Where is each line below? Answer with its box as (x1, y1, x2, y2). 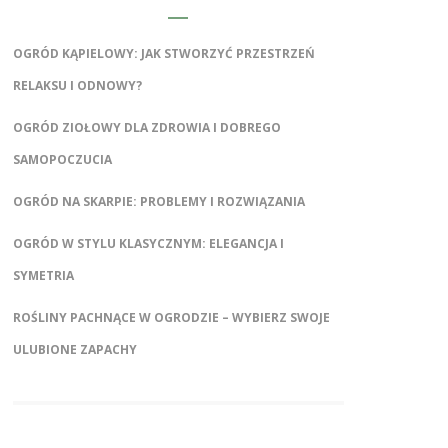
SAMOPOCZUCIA (12, 151, 112, 168)
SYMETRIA (12, 267, 74, 284)
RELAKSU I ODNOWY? (12, 77, 142, 94)
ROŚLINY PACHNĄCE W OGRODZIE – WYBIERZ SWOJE (12, 309, 330, 326)
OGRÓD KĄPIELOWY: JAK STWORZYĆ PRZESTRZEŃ (12, 45, 315, 62)
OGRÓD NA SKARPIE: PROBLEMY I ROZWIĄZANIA (12, 193, 305, 210)
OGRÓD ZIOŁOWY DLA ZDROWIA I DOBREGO (12, 119, 281, 136)
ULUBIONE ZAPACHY (12, 341, 137, 358)
